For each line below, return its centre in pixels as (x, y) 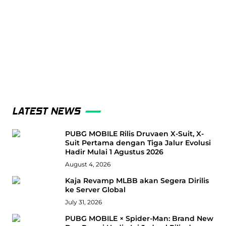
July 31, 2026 (83, 202)
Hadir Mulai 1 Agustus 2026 (114, 152)
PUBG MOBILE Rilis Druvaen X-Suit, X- (134, 134)
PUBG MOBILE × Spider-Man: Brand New (139, 219)
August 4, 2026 (88, 164)
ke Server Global (95, 190)
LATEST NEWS (46, 111)
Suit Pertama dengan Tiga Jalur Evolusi (138, 143)
